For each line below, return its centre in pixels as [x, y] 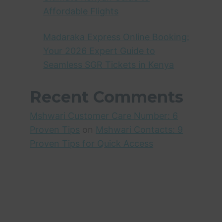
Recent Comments [107, 97]
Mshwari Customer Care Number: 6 [104, 115]
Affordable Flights [81, 11]
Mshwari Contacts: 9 [139, 129]
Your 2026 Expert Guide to [99, 51]
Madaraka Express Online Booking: [116, 37]
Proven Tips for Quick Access [92, 143]
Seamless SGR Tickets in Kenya [109, 64]
